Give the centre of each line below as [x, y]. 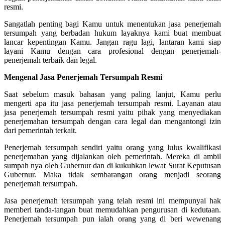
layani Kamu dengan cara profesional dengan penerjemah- [113, 51]
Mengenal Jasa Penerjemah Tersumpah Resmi [83, 77]
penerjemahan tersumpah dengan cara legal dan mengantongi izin [113, 121]
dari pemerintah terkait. [40, 130]
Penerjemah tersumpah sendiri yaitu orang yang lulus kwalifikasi [113, 147]
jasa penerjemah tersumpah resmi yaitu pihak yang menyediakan [113, 112]
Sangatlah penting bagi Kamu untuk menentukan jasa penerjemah [113, 24]
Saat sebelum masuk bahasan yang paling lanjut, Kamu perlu [113, 94]
